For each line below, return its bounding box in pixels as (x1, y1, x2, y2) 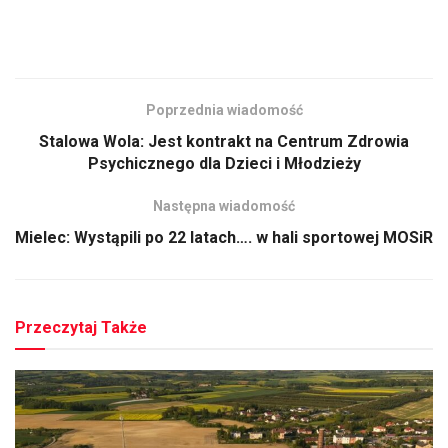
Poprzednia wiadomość (145, 102, 303, 119)
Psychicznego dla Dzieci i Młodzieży (87, 154, 361, 174)
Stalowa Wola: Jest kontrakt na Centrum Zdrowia (39, 132, 409, 152)
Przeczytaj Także (15, 318, 147, 338)
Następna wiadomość (153, 198, 295, 215)
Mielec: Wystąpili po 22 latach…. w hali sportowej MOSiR (15, 228, 433, 248)
